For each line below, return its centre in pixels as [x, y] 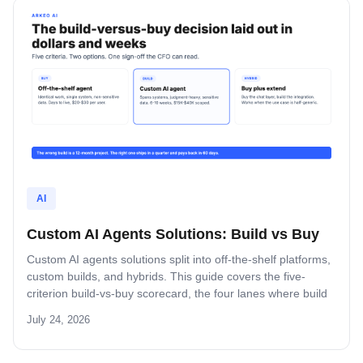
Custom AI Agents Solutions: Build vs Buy [173, 234]
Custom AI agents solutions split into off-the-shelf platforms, [179, 259]
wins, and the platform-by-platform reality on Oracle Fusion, [179, 310]
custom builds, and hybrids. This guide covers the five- [166, 276]
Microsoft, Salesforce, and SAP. [107, 327]
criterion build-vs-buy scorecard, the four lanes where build [177, 293]
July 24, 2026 [58, 319]
